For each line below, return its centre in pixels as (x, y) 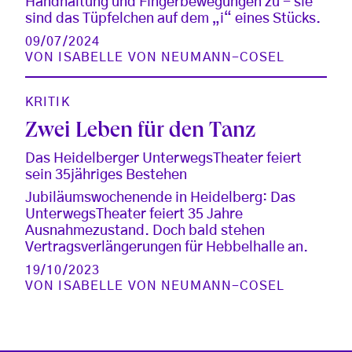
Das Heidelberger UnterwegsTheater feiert (163, 158)
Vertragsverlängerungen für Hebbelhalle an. (167, 247)
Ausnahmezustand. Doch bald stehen (145, 231)
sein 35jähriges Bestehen (106, 175)
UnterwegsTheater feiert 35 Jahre (134, 214)
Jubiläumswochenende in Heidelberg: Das (160, 198)
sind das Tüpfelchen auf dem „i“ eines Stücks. (173, 18)
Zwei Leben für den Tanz (141, 132)
